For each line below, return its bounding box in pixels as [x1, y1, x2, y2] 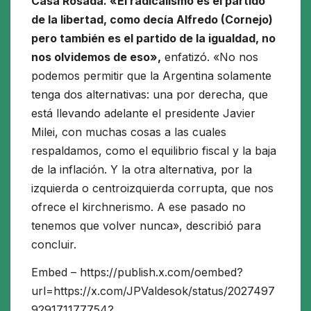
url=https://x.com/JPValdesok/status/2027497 [31, 283, 275, 298]
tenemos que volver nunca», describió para [31, 219, 261, 233]
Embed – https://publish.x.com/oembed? [31, 264, 243, 279]
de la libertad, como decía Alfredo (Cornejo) [31, 12, 273, 27]
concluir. [31, 237, 76, 252]
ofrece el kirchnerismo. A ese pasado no [31, 200, 246, 215]
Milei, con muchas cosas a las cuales [31, 125, 226, 140]
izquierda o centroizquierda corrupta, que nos [31, 181, 274, 196]
